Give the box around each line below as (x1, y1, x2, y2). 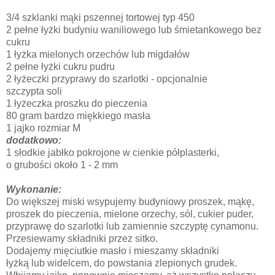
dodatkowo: (6, 135, 61, 146)
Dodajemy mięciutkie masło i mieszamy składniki (6, 246, 222, 257)
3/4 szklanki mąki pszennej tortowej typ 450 (6, 12, 195, 23)
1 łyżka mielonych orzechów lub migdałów (6, 49, 190, 60)
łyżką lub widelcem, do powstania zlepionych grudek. (6, 258, 239, 269)
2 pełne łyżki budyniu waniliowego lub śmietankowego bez (6, 25, 261, 36)
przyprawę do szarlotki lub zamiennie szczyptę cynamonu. (6, 221, 258, 232)
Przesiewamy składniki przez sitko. (6, 233, 158, 244)
